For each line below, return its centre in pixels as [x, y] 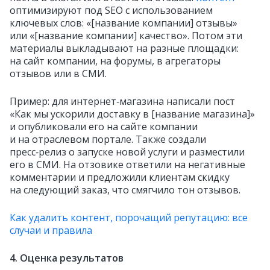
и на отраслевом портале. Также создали [108, 139]
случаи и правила [51, 230]
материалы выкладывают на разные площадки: [124, 48]
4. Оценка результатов [67, 258]
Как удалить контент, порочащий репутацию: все [129, 218]
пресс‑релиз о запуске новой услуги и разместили [127, 152]
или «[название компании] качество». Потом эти [126, 36]
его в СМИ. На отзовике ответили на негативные [127, 165]
